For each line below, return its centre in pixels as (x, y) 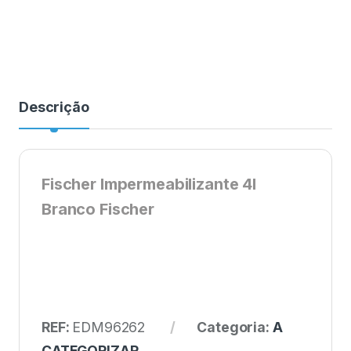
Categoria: (235, 327)
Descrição (54, 107)
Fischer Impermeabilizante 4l (149, 185)
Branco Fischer (98, 210)
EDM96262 (109, 327)
